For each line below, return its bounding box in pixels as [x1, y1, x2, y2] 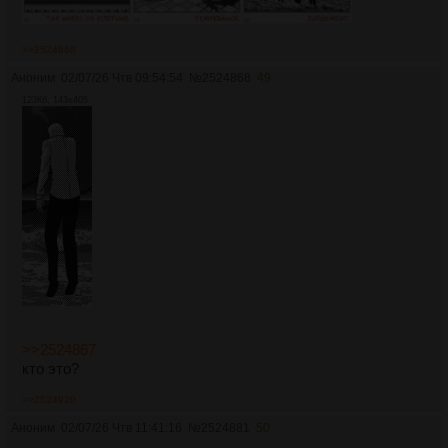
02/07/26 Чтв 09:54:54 [61, 71, 183, 86]
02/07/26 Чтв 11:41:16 [61, 421, 182, 436]
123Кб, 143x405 [22, 95, 88, 106]
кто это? [22, 360, 79, 378]
